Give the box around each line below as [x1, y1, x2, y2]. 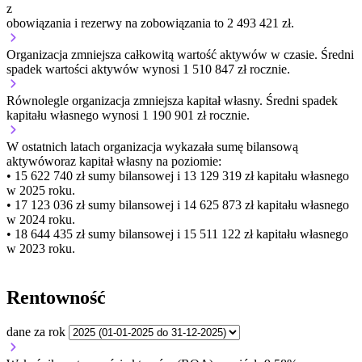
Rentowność [6, 287, 106, 309]
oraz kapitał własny [54, 154, 153, 169]
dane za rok [6, 325, 65, 339]
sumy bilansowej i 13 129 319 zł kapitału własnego [85, 169, 349, 183]
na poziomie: [153, 154, 221, 169]
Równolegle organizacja [6, 94, 133, 108]
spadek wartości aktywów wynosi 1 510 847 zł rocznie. [6, 62, 290, 77]
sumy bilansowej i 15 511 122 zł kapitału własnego [85, 227, 348, 242]
